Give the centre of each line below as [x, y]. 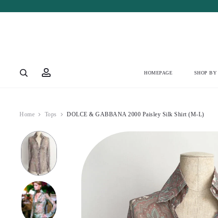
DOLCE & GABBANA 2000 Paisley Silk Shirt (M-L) [136, 114]
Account [60, 70]
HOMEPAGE [158, 73]
